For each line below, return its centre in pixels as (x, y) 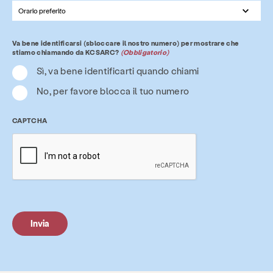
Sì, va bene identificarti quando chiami (118, 70)
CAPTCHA (30, 120)
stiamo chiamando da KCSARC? (66, 52)
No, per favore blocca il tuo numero (113, 90)
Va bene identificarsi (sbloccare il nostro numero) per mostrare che (126, 43)
